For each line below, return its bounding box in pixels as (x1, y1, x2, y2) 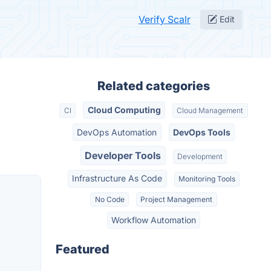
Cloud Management (177, 106, 244, 116)
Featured (56, 242, 109, 257)
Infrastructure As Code (72, 173, 163, 184)
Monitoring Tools (178, 174, 235, 184)
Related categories (97, 79, 210, 93)
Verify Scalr (139, 13, 191, 25)
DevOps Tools (172, 126, 230, 137)
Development (177, 151, 223, 161)
